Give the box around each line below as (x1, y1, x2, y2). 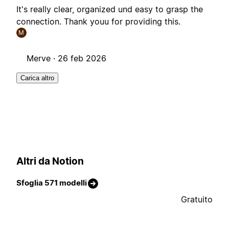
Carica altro (20, 74, 54, 82)
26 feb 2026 (58, 53, 106, 64)
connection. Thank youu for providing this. (16, 16, 180, 27)
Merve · (27, 53, 58, 64)
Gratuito (181, 194, 213, 205)
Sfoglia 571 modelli (16, 178, 87, 188)
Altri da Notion (16, 155, 84, 167)
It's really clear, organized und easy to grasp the (16, 4, 203, 15)
